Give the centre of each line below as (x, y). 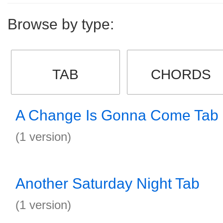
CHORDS (181, 74)
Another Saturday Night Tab (108, 183)
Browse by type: (61, 24)
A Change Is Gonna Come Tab (117, 115)
